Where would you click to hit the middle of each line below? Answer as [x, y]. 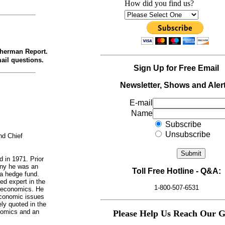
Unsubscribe [187, 134]
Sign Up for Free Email [176, 68]
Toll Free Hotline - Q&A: [176, 171]
